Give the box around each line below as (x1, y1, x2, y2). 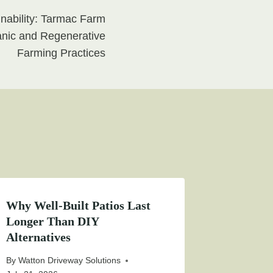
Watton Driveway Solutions (18, 255, 121, 266)
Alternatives (6, 230, 71, 244)
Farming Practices (17, 46, 105, 59)
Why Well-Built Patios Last (6, 198, 151, 212)
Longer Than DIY (6, 214, 99, 228)
